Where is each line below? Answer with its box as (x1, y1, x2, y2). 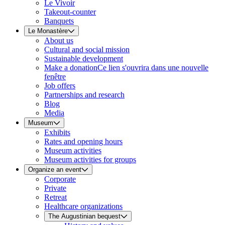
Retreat (44, 193, 67, 202)
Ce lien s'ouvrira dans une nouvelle (97, 63, 208, 72)
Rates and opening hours (44, 137, 123, 146)
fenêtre (44, 72, 66, 81)
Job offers (44, 81, 75, 90)
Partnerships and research (44, 90, 125, 99)
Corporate (44, 175, 76, 184)
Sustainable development (44, 54, 123, 63)
